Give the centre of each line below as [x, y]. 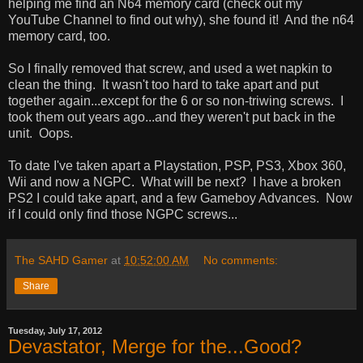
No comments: [241, 260]
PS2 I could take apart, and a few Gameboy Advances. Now [180, 198]
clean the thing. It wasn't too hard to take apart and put [163, 85]
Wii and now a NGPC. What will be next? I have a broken [175, 182]
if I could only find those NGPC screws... [123, 214]
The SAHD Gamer [61, 260]
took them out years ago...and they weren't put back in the [172, 117]
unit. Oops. [41, 133]
